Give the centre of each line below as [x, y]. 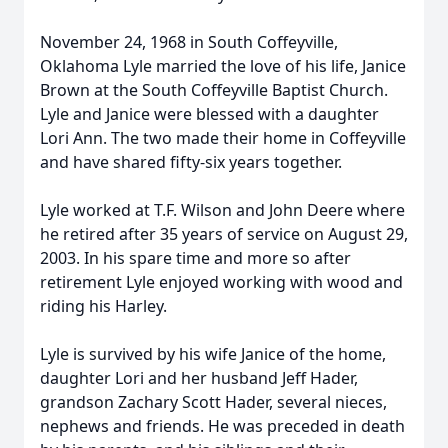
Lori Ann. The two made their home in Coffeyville [223, 138]
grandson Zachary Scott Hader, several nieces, [213, 402]
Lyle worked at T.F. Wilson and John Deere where [222, 210]
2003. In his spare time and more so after [195, 258]
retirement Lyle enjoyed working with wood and [221, 282]
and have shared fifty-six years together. [191, 162]
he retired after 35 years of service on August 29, [224, 234]
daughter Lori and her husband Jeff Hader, [199, 378]
